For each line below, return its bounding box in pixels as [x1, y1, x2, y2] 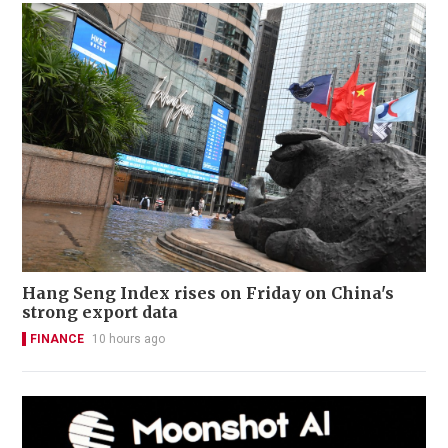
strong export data [22, 302, 178, 323]
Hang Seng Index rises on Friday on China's [22, 283, 394, 304]
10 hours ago [92, 332, 165, 347]
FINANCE [30, 332, 84, 347]
